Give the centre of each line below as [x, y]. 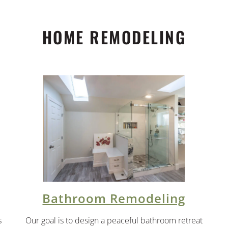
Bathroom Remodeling [114, 198]
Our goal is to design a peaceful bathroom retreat [114, 220]
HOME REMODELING [114, 37]
